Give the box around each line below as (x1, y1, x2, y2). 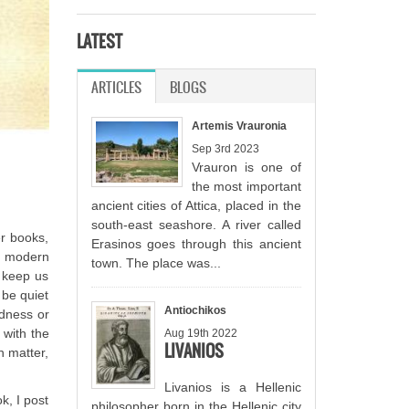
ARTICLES (90, 76, 142, 98)
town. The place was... (90, 255, 221, 270)
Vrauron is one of (191, 159, 301, 174)
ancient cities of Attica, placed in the (90, 197, 301, 213)
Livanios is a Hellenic (163, 379, 301, 394)
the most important (191, 178, 301, 194)
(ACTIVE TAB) (141, 76, 212, 98)
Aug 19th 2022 (163, 326, 237, 340)
